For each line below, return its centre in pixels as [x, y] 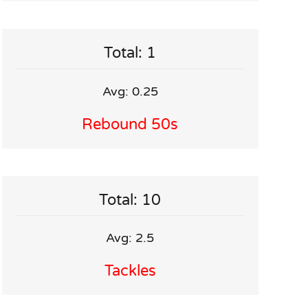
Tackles [130, 271]
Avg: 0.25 [130, 91]
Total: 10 [130, 200]
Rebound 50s [130, 124]
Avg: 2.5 [130, 238]
